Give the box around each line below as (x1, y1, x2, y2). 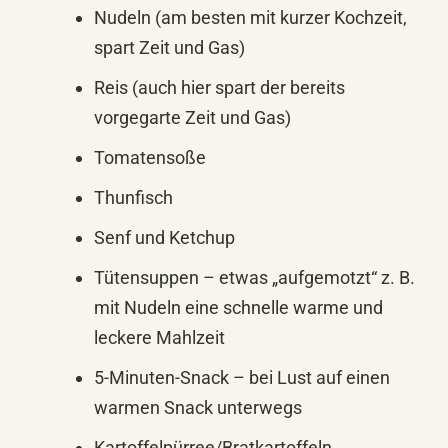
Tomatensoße (94, 146, 206, 168)
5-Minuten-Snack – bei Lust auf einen (94, 366, 390, 388)
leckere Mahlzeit (94, 326, 225, 348)
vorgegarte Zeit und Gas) (94, 106, 291, 128)
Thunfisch (94, 186, 173, 208)
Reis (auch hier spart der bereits (94, 76, 345, 98)
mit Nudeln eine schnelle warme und (94, 296, 383, 318)
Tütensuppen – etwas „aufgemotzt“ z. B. (94, 266, 415, 288)
